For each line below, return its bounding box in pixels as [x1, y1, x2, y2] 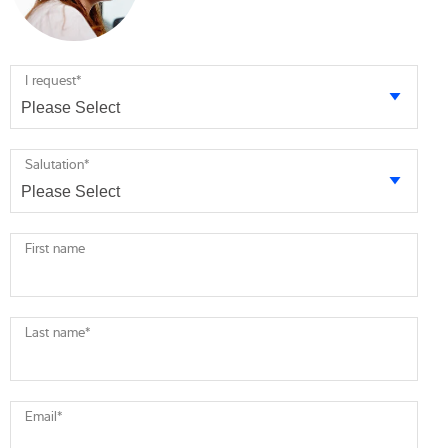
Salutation [25, 153, 84, 174]
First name [25, 237, 85, 258]
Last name [25, 321, 85, 342]
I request [25, 69, 76, 90]
